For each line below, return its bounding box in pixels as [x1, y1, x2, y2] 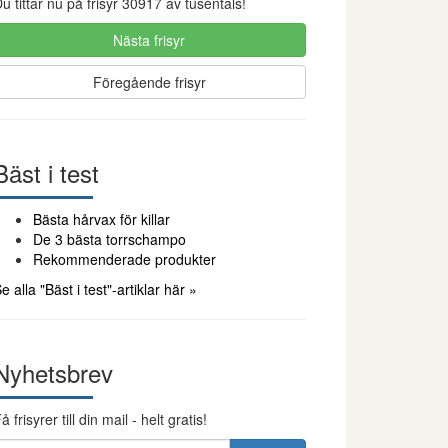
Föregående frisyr [92, 72, 206, 92]
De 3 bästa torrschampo [32, 229, 186, 249]
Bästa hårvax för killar [32, 209, 170, 229]
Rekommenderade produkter [32, 249, 216, 269]
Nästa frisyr [113, 30, 186, 50]
